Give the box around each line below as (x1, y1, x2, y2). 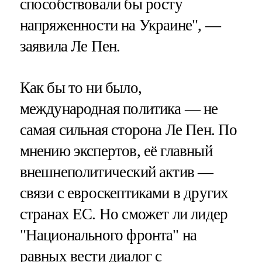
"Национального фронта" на (19, 226, 197, 244)
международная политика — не (19, 100, 218, 118)
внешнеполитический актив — (19, 163, 213, 181)
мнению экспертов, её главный (19, 142, 212, 160)
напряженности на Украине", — (19, 16, 220, 35)
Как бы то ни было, (19, 79, 142, 97)
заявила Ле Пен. (19, 37, 120, 56)
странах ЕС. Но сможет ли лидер (19, 205, 228, 223)
